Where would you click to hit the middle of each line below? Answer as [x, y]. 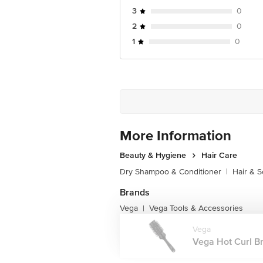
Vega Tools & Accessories [196, 208]
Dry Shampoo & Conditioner [171, 172]
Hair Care [219, 155]
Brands [135, 193]
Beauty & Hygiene [153, 155]
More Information [176, 136]
